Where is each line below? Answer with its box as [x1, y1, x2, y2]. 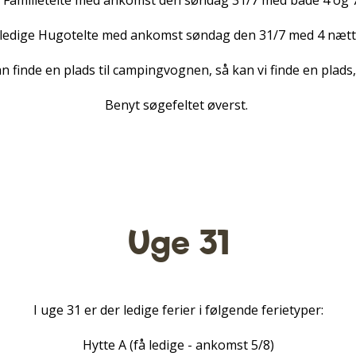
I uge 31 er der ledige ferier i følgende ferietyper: [33, 301, 323, 319]
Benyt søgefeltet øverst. [105, 96, 251, 114]
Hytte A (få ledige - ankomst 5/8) [82, 336, 274, 354]
